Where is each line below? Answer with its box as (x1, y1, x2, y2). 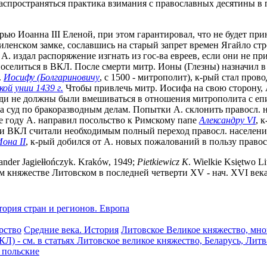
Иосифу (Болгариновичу (4, 72, 100, 82)
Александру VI (199, 114, 256, 125)
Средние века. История (24, 224, 119, 235)
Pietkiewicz (137, 156, 179, 167)
